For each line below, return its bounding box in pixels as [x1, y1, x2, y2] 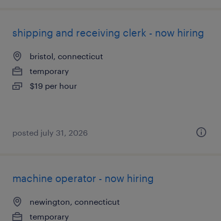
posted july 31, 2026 [12, 128, 88, 137]
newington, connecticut [30, 197, 120, 206]
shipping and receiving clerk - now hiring [12, 27, 204, 38]
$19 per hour [30, 81, 77, 90]
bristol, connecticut [30, 51, 103, 61]
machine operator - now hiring [12, 172, 154, 184]
